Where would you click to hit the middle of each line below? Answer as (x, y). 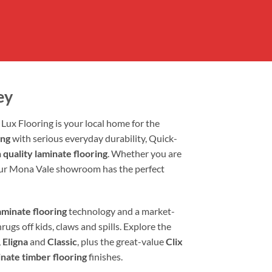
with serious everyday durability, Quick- (94, 138)
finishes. (105, 257)
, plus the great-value (121, 242)
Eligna (15, 242)
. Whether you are (144, 153)
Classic (62, 242)
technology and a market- (121, 211)
